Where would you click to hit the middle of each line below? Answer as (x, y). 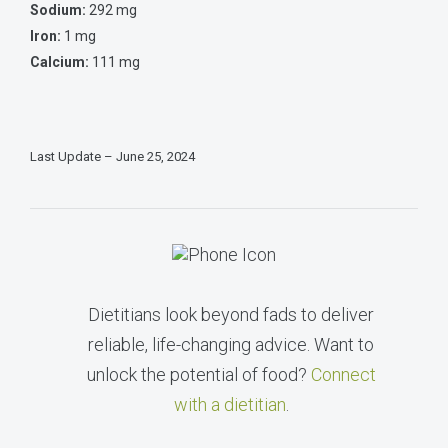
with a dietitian (229, 404)
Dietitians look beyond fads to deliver (231, 314)
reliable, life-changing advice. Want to (231, 344)
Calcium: (61, 61)
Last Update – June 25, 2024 (112, 156)
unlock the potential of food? (198, 374)
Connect (343, 374)
